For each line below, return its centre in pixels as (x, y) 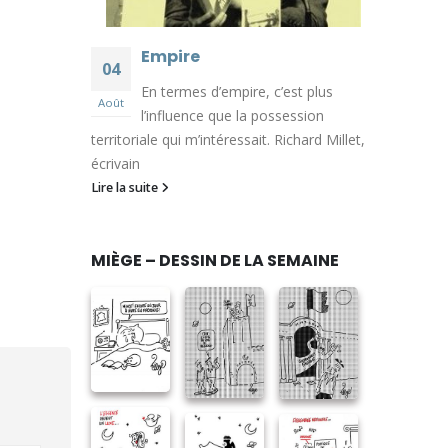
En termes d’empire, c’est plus (237, 92)
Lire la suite (126, 188)
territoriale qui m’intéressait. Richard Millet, (228, 140)
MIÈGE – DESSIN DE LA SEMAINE (215, 261)
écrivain (115, 164)
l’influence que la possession (232, 116)
